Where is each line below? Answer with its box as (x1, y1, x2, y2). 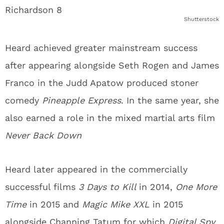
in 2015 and (29, 199, 82, 209)
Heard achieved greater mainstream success (5, 42, 197, 53)
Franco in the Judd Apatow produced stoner (5, 77, 198, 88)
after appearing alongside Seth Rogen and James (5, 60, 219, 70)
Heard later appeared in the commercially (5, 164, 187, 174)
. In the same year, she (121, 95, 219, 105)
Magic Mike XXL (82, 199, 152, 209)
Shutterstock (184, 16, 219, 22)
